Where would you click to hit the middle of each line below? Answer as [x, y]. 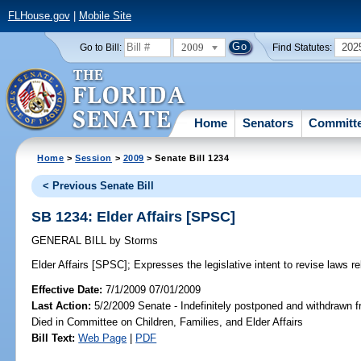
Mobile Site [105, 16]
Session [94, 158]
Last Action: [62, 305]
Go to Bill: [100, 47]
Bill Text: [54, 338]
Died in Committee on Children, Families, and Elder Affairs [168, 322]
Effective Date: [69, 289]
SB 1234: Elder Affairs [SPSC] [134, 216]
